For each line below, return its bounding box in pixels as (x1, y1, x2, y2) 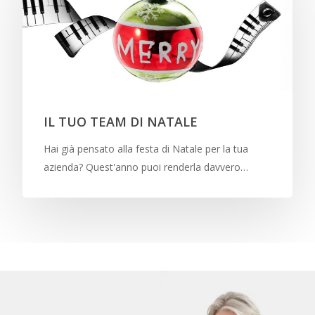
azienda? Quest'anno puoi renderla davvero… (44, 160, 248, 174)
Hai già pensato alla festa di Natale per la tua (44, 142, 248, 156)
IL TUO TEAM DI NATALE (44, 113, 198, 131)
